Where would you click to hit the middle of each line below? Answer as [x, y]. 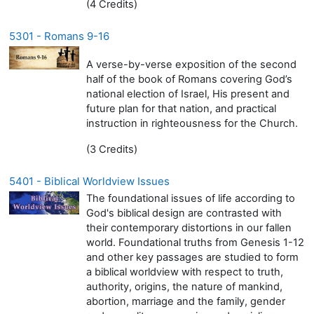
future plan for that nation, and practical [181, 108]
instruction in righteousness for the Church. [192, 123]
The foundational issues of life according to [191, 198]
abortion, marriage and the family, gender [186, 301]
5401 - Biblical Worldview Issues [89, 181]
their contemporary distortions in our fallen [189, 227]
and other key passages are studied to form [192, 257]
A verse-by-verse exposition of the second [191, 64]
